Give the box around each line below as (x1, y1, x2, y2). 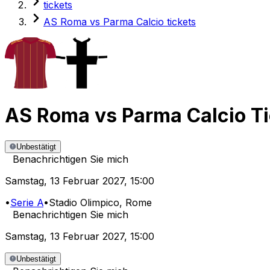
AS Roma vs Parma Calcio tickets (43, 15, 196, 28)
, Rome (119, 196, 152, 209)
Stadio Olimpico (49, 196, 119, 209)
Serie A (10, 196, 43, 209)
